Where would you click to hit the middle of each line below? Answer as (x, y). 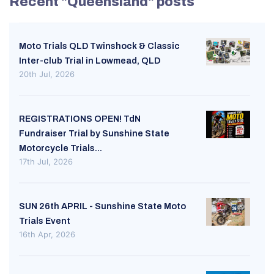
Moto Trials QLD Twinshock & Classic (99, 46)
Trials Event (45, 221)
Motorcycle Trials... (61, 148)
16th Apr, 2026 (47, 235)
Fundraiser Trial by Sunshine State (94, 134)
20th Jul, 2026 (47, 74)
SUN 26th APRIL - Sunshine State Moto (102, 206)
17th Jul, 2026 (46, 162)
